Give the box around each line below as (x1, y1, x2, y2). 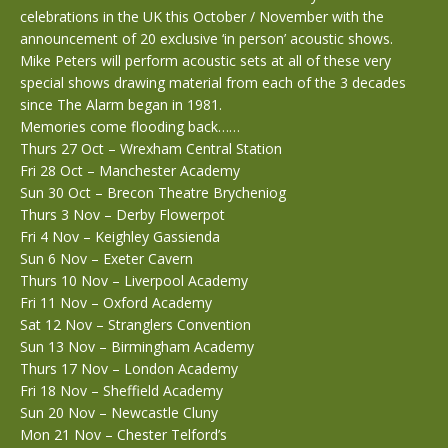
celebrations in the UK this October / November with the (20, 7, 384, 26)
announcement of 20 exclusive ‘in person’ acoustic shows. (20, 29, 393, 48)
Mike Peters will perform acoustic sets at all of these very (20, 51, 391, 70)
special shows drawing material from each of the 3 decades (20, 73, 406, 92)
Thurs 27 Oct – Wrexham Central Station (20, 139, 282, 158)
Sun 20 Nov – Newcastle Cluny (20, 403, 218, 422)
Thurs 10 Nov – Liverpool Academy (20, 271, 248, 290)
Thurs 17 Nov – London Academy (20, 359, 238, 378)
